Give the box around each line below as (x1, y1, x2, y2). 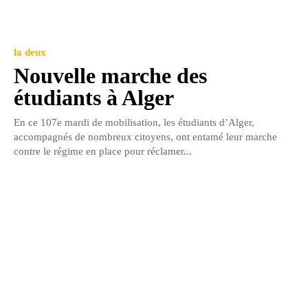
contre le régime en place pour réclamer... (14, 146, 192, 157)
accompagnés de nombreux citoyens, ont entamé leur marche (14, 131, 277, 143)
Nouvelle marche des (14, 63, 207, 89)
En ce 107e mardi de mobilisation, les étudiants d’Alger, (14, 117, 254, 129)
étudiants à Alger (14, 85, 174, 111)
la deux (14, 47, 46, 58)
